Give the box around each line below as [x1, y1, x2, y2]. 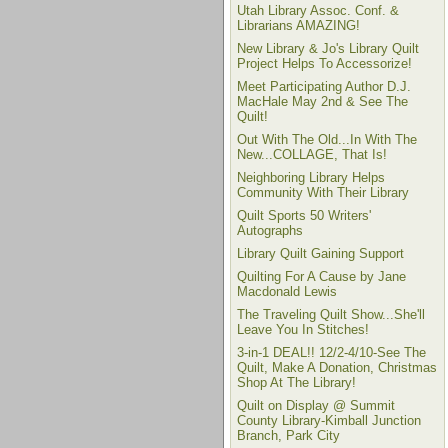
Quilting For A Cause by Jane [237, 269, 406, 284]
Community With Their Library [237, 185, 409, 200]
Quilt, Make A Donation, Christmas [237, 360, 437, 375]
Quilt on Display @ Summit [237, 398, 395, 413]
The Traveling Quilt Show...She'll [237, 307, 425, 322]
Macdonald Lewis [237, 284, 337, 299]
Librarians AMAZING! [237, 18, 360, 33]
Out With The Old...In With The [237, 132, 417, 147]
